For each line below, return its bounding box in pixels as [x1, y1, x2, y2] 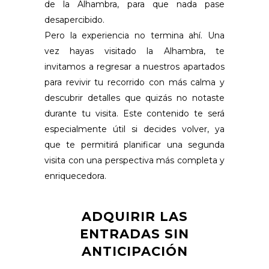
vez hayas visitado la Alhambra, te [44, 45, 225, 56]
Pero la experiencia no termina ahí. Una [44, 29, 225, 41]
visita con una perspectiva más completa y [44, 154, 225, 166]
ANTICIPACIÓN [81, 243, 188, 259]
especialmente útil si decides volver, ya [44, 123, 225, 134]
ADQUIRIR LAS [81, 208, 188, 224]
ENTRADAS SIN [80, 226, 189, 241]
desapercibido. [44, 14, 104, 25]
